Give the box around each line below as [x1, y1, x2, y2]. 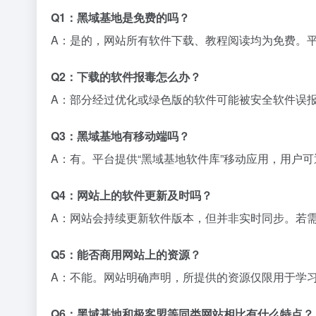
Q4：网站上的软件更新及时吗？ [51, 187, 212, 203]
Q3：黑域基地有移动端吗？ [51, 128, 190, 144]
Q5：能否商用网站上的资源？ [51, 246, 201, 262]
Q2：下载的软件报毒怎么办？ [51, 68, 201, 85]
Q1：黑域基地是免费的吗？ [51, 9, 190, 25]
